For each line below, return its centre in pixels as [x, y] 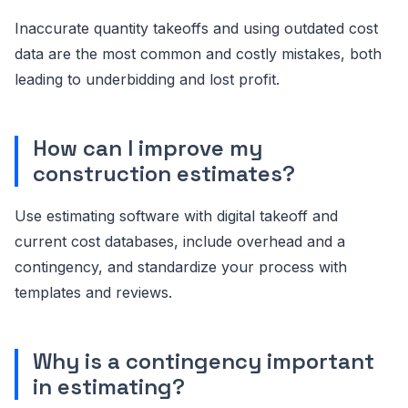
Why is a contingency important [204, 361]
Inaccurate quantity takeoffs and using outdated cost [196, 28]
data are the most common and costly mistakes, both [198, 53]
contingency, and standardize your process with [181, 266]
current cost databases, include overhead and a [180, 241]
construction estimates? [164, 173]
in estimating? [109, 386]
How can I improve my [148, 148]
